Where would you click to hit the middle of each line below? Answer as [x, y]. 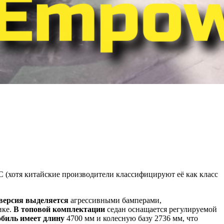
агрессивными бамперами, [115, 200]
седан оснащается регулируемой [162, 209]
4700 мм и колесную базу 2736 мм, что [132, 218]
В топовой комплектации [60, 209]
